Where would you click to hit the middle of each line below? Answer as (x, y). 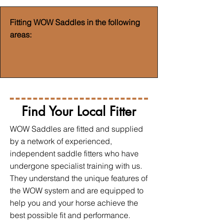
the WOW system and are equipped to (77, 190)
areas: (21, 35)
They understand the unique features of (79, 178)
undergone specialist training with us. (76, 166)
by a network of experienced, (61, 141)
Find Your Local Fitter (79, 111)
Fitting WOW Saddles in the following (75, 22)
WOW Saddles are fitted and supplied (76, 129)
